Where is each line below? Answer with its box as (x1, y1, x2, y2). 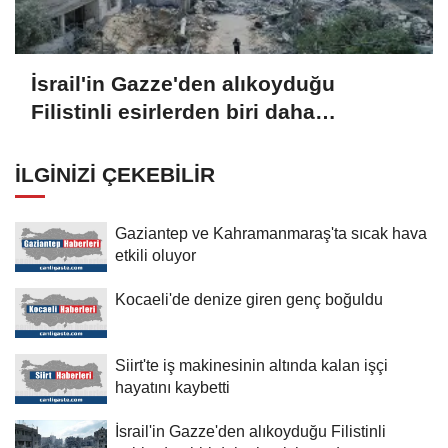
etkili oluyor (115, 245, 196, 264)
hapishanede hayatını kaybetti (31, 128, 336, 152)
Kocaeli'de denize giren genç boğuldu (115, 289, 383, 308)
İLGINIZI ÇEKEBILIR (15, 162, 215, 186)
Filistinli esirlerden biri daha (31, 100, 315, 124)
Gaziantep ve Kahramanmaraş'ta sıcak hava (115, 223, 427, 242)
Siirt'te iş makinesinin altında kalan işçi (115, 355, 388, 374)
